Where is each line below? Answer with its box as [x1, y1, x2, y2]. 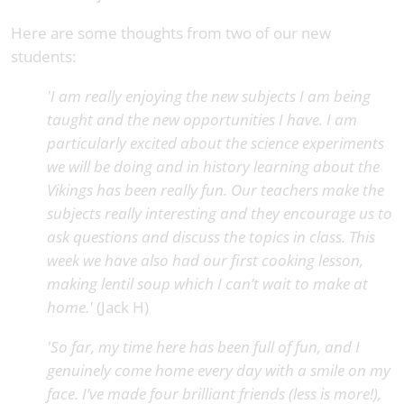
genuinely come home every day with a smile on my [47, 360, 390, 381]
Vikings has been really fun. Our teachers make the [47, 179, 384, 201]
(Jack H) [93, 297, 149, 318]
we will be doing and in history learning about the [47, 156, 380, 178]
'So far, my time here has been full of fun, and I [47, 336, 360, 358]
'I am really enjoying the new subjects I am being [47, 86, 371, 107]
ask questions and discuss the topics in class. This [47, 226, 375, 248]
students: [11, 46, 76, 68]
